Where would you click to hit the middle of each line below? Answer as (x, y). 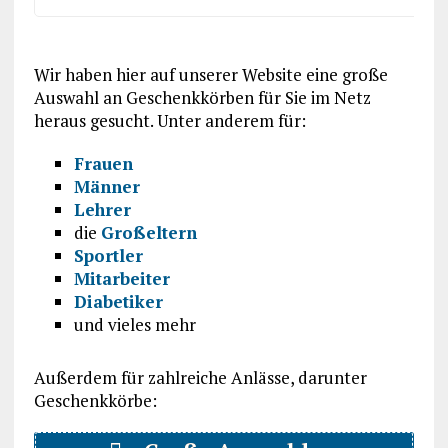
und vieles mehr (134, 324)
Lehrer (102, 209)
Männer (106, 186)
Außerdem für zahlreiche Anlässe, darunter (200, 377)
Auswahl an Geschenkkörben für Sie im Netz (202, 97)
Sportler (108, 255)
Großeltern (148, 232)
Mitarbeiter (121, 278)
